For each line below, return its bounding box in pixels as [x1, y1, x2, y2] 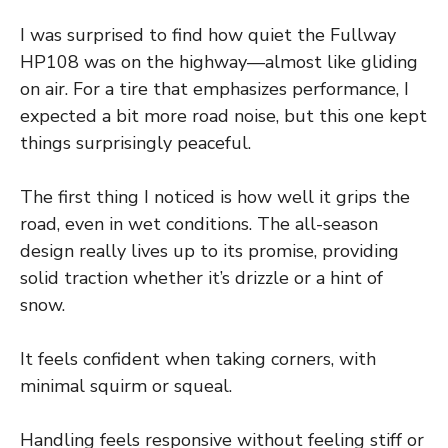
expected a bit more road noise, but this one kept [20, 104, 427, 129]
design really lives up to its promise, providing [20, 239, 399, 264]
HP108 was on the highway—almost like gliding [20, 50, 418, 75]
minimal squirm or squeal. [20, 374, 232, 399]
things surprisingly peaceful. [20, 131, 251, 156]
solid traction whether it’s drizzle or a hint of [20, 266, 383, 291]
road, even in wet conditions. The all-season [20, 212, 378, 237]
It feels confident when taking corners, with [20, 347, 376, 372]
